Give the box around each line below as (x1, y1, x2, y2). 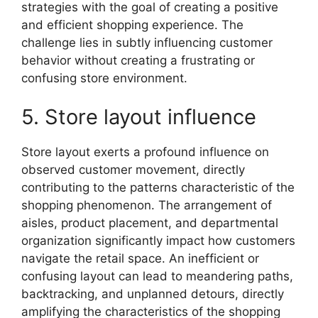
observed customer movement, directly (21, 163, 245, 177)
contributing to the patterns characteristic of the (21, 180, 295, 194)
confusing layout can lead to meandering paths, (21, 269, 293, 283)
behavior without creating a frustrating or (21, 53, 255, 67)
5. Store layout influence (21, 104, 256, 129)
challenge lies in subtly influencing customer (21, 35, 273, 50)
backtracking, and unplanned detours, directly (21, 287, 284, 301)
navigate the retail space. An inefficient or (21, 251, 259, 265)
